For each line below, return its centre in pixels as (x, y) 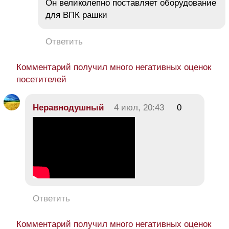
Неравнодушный (68, 108)
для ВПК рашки (76, 15)
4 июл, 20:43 (139, 108)
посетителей (41, 80)
